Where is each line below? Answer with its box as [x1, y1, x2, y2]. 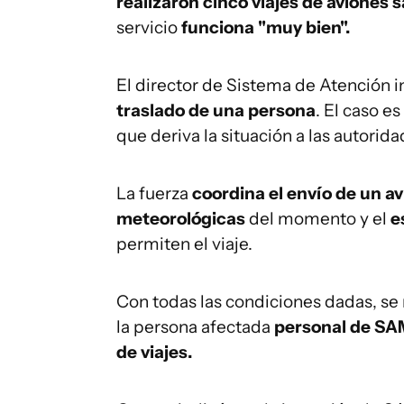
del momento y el [245, 208, 390, 229]
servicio [116, 17, 181, 38]
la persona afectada [116, 317, 274, 337]
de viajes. [116, 342, 192, 363]
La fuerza [116, 183, 192, 204]
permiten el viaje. [116, 234, 252, 254]
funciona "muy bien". [181, 17, 350, 38]
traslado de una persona [116, 100, 316, 121]
